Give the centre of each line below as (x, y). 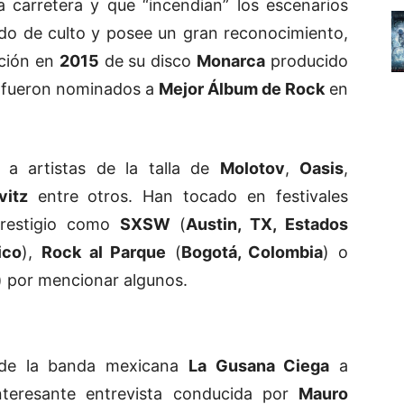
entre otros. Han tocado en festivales (188, 196)
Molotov (252, 168)
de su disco (148, 60)
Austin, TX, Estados (267, 224)
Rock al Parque (104, 252)
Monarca (231, 60)
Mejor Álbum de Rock (241, 88)
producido (307, 60)
